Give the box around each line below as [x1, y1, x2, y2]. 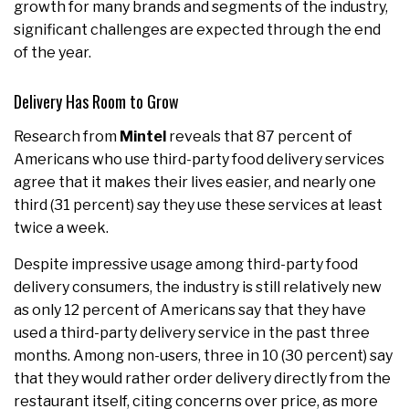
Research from [14, 128, 120, 146]
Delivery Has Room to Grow [14, 89, 179, 114]
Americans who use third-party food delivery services [14, 151, 384, 169]
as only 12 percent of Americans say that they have [14, 301, 366, 320]
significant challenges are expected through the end [14, 21, 381, 39]
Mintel [120, 128, 166, 146]
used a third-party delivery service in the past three [14, 324, 370, 342]
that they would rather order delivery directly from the [14, 370, 391, 388]
